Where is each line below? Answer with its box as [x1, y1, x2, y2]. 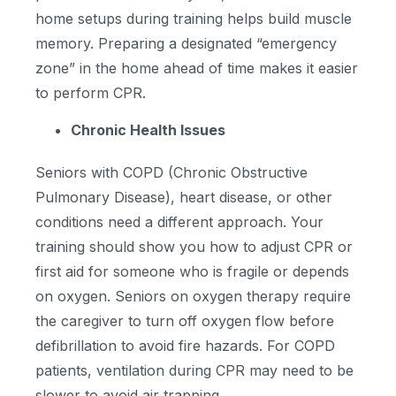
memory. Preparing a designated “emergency [35, 34, 337, 52]
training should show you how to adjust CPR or [35, 238, 353, 256]
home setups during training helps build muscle [35, 9, 352, 27]
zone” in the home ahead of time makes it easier [35, 58, 358, 77]
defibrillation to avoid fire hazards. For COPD [35, 337, 335, 355]
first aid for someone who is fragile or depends [35, 263, 349, 281]
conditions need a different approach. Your [35, 213, 324, 232]
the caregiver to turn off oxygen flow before [35, 312, 334, 331]
